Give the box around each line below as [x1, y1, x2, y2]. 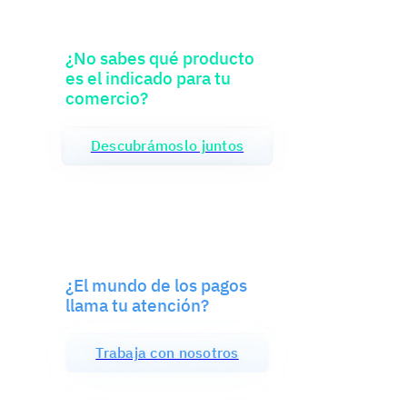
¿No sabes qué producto [65, 46, 254, 69]
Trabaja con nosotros [95, 343, 239, 362]
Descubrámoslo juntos [90, 136, 244, 155]
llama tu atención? [65, 293, 209, 316]
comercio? [65, 86, 148, 109]
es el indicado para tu [65, 66, 231, 89]
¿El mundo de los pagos [65, 273, 247, 296]
